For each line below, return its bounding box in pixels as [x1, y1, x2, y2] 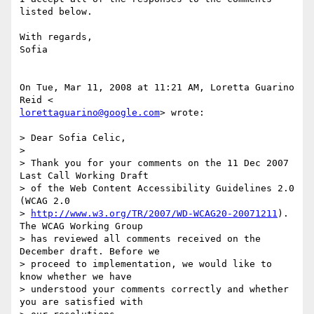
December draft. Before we [20, 246, 160, 257]
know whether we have [20, 271, 132, 282]
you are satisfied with [20, 296, 143, 308]
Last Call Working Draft [20, 170, 149, 182]
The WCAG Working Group [20, 221, 143, 232]
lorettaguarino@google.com [20, 107, 160, 118]
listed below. [20, 6, 93, 18]
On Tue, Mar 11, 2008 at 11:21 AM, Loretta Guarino [20, 82, 294, 93]
